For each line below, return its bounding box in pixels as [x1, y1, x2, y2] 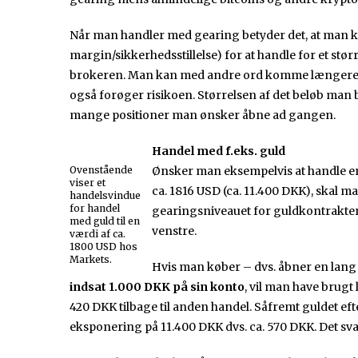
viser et [70, 177, 105, 189]
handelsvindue [70, 189, 141, 202]
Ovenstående [70, 164, 133, 177]
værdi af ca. [70, 228, 125, 241]
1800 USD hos [70, 241, 137, 253]
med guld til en [70, 215, 140, 228]
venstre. [152, 224, 197, 239]
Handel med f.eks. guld [152, 144, 285, 159]
